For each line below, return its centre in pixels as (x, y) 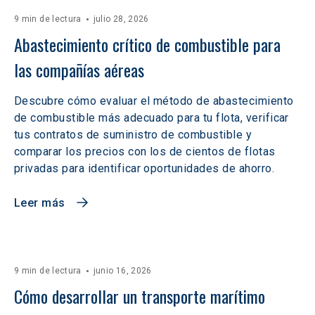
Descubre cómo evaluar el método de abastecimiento (154, 101)
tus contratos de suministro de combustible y (133, 135)
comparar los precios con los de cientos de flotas (145, 152)
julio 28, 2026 (121, 19)
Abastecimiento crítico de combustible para (149, 44)
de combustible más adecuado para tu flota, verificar (152, 118)
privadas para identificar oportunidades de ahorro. (144, 168)
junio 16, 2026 (122, 271)
